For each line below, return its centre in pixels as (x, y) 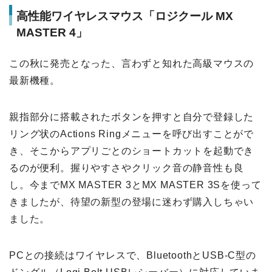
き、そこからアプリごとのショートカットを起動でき (132, 151)
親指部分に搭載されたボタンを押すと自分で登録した (132, 117)
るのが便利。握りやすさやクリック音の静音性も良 (127, 168)
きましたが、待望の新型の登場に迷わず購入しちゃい (132, 202)
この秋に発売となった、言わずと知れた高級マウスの (132, 64)
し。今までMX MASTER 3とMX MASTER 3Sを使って (135, 185)
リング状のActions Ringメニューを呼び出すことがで (131, 134)
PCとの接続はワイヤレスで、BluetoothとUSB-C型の (133, 256)
